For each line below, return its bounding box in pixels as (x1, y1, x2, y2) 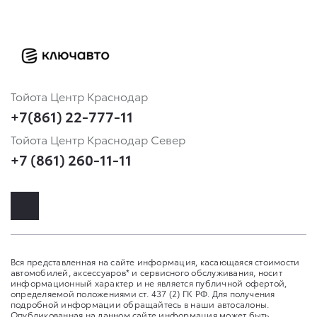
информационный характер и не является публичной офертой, (11, 276, 287, 289)
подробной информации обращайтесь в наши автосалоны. (11, 297, 270, 310)
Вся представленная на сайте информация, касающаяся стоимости (11, 255, 300, 267)
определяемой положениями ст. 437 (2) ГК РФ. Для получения (11, 287, 275, 299)
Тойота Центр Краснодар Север (11, 130, 185, 147)
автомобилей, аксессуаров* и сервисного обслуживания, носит (11, 265, 282, 278)
